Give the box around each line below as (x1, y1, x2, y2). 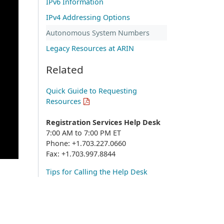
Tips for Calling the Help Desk (46, 166, 147, 176)
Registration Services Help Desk (46, 117, 160, 127)
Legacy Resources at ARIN (46, 43, 134, 53)
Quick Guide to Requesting (46, 85, 137, 95)
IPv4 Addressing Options (46, 12, 130, 22)
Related (46, 62, 83, 76)
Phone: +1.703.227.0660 (46, 138, 126, 148)
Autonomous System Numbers (46, 27, 149, 37)
